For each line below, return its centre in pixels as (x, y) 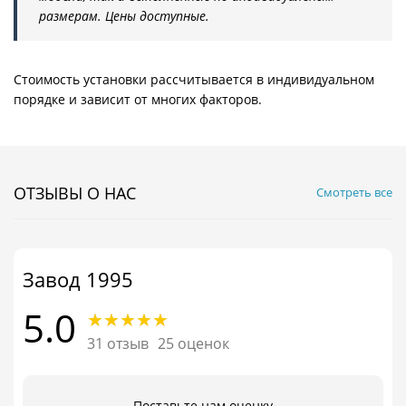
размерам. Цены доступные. (124, 16)
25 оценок (193, 344)
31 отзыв (118, 344)
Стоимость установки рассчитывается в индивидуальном (194, 80)
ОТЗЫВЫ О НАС (75, 193)
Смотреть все (354, 193)
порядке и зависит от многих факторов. (138, 100)
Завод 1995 (78, 280)
